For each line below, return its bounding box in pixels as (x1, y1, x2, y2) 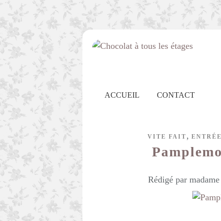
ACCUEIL (105, 91, 140, 99)
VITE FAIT (147, 133, 186, 140)
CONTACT (157, 91, 195, 99)
